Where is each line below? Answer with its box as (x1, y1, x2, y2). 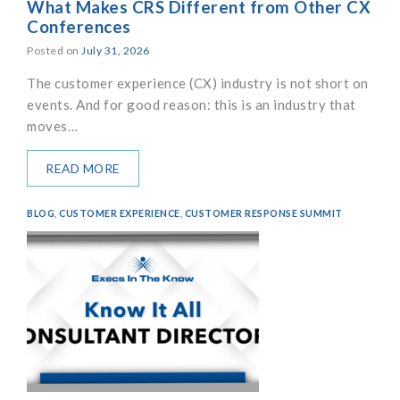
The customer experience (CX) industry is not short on (27, 75, 369, 92)
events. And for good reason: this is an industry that (27, 96, 356, 113)
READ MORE (46, 161, 121, 177)
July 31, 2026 (81, 44, 150, 58)
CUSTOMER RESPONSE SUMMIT (184, 208, 343, 220)
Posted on (27, 44, 81, 58)
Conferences (27, 16, 131, 37)
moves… (27, 118, 78, 135)
